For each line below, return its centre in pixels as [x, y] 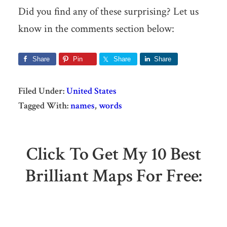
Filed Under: [42, 91]
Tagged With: [44, 105]
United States [91, 91]
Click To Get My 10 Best [113, 154]
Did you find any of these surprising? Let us [108, 11]
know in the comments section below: [96, 28]
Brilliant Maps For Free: [113, 176]
